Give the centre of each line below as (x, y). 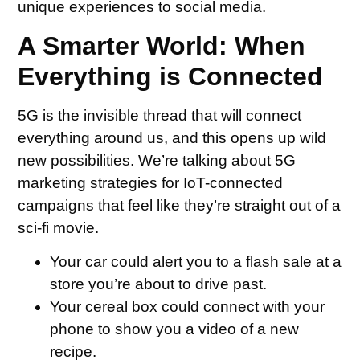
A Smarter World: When (162, 45)
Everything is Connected (171, 76)
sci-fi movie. (59, 227)
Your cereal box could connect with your (188, 307)
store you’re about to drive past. (159, 284)
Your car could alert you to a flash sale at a (196, 262)
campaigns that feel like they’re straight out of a (180, 205)
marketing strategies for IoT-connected (151, 182)
